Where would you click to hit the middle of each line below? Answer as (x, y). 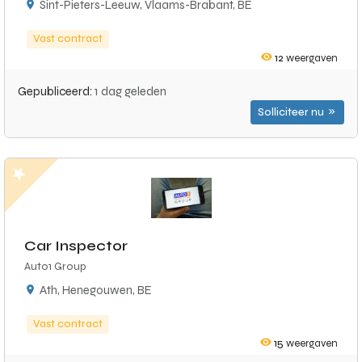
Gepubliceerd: (56, 91)
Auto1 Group (55, 266)
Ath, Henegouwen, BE (96, 290)
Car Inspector (76, 246)
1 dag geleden (130, 91)
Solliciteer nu (292, 112)
